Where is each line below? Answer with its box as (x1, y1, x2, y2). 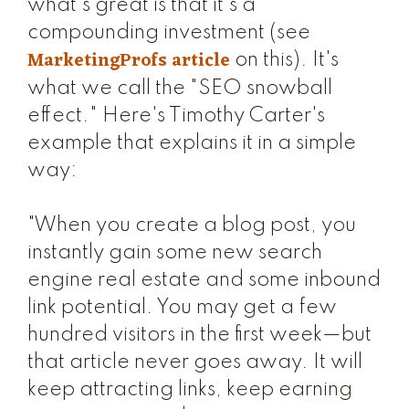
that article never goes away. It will (27, 352, 362, 372)
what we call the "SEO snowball (27, 79, 332, 99)
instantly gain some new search (27, 243, 322, 263)
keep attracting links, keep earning (27, 380, 352, 400)
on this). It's (230, 50, 339, 70)
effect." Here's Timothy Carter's (27, 106, 325, 126)
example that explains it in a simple (27, 133, 356, 153)
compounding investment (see (27, 23, 310, 43)
